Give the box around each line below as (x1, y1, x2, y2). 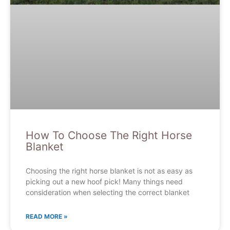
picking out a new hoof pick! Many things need (26, 177, 183, 186)
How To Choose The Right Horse (26, 129, 192, 142)
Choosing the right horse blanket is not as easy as (26, 166, 193, 176)
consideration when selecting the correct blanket (26, 188, 189, 197)
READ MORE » (26, 213, 68, 221)
